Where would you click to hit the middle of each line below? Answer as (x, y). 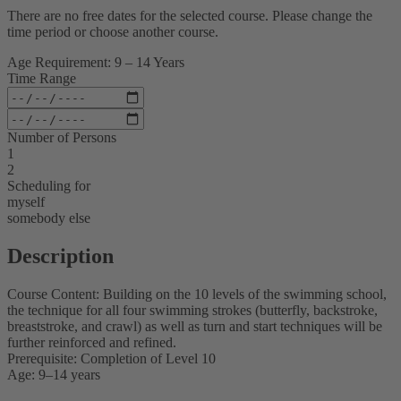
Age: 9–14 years (54, 375)
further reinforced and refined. (92, 342)
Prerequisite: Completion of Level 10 (111, 358)
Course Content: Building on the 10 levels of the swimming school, (197, 294)
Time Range (42, 79)
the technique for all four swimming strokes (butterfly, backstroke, (192, 310)
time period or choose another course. (113, 32)
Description (60, 256)
